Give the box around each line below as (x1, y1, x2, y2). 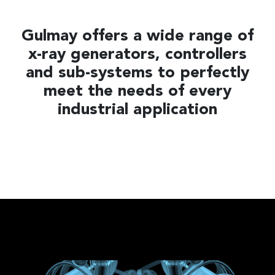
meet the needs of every (44, 83, 231, 99)
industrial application (58, 102, 217, 118)
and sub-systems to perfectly (26, 65, 249, 81)
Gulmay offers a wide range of (21, 28, 254, 44)
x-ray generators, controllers (28, 47, 247, 63)
